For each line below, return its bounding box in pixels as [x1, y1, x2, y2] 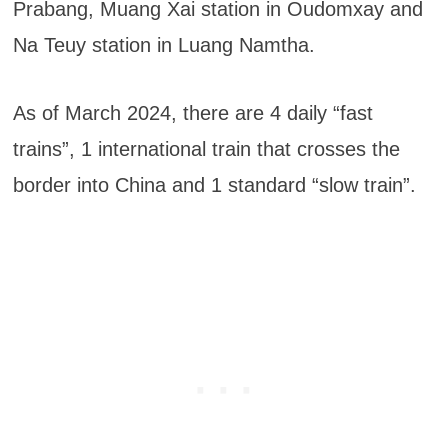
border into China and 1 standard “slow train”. [12, 173, 416, 196]
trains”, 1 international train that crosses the [12, 137, 400, 160]
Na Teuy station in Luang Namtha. [12, 33, 315, 56]
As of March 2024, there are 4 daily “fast [12, 101, 373, 124]
